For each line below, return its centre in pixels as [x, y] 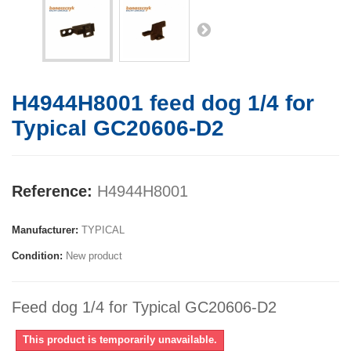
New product [94, 256]
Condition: [37, 256]
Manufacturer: [45, 230]
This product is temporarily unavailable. [120, 340]
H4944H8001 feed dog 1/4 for [163, 103]
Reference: [52, 192]
